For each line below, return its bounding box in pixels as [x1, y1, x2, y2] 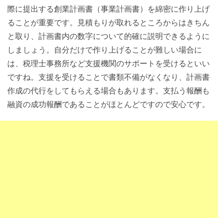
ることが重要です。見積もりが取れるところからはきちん [7, 17, 210, 28]
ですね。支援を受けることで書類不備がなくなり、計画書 [7, 71, 210, 82]
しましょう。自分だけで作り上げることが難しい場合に [7, 44, 202, 55]
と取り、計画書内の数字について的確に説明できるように [7, 30, 210, 41]
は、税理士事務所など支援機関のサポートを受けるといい [7, 57, 210, 69]
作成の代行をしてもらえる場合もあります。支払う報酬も [7, 85, 210, 96]
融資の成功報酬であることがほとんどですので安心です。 [7, 98, 210, 109]
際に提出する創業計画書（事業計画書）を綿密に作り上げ [7, 3, 210, 14]
